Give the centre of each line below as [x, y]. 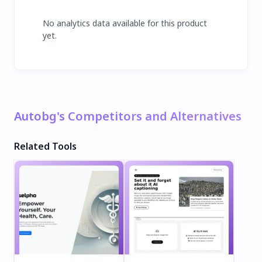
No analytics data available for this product [125, 23]
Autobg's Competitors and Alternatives [128, 116]
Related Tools [45, 146]
